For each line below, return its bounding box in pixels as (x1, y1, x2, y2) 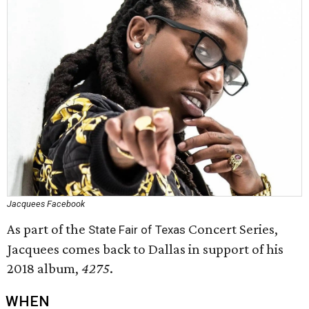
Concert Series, (186, 221, 278, 237)
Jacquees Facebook (7, 199, 85, 209)
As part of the (7, 221, 88, 237)
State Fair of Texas (88, 223, 186, 237)
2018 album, (7, 260, 81, 277)
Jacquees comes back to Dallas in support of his (7, 241, 283, 257)
